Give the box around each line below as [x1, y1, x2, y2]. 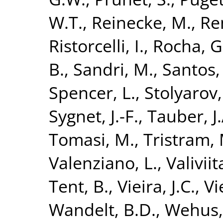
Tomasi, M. [49, 127, 134, 151]
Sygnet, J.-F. [49, 104, 138, 127]
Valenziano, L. [49, 151, 157, 174]
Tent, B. [49, 174, 109, 198]
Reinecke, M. [92, 10, 191, 34]
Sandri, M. [73, 57, 153, 81]
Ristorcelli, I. [49, 34, 144, 57]
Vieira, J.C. [117, 174, 195, 198]
